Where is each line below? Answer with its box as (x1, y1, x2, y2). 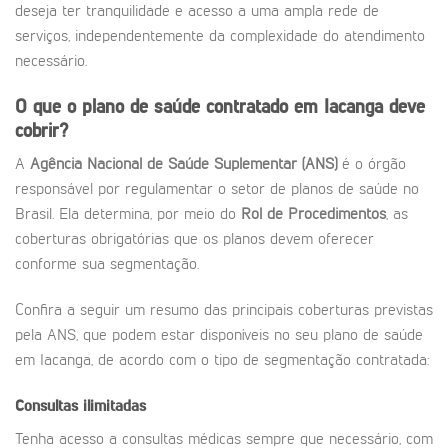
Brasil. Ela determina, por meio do (15, 207, 241, 224)
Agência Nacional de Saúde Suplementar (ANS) (30, 157, 337, 174)
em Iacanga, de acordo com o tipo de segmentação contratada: (15, 353, 429, 370)
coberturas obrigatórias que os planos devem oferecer (15, 232, 374, 249)
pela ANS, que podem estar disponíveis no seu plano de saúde (15, 328, 423, 345)
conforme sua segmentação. (15, 257, 199, 274)
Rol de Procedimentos (241, 207, 386, 224)
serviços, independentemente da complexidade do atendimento (15, 29, 425, 45)
